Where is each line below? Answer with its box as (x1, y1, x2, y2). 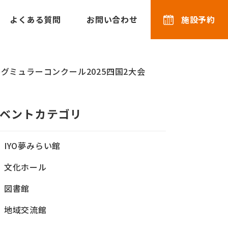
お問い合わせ (86, 13, 138, 25)
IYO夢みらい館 (4, 139, 61, 152)
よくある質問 (10, 13, 61, 25)
